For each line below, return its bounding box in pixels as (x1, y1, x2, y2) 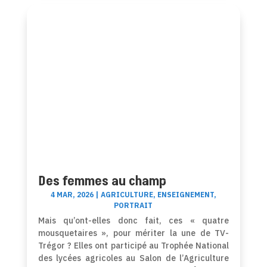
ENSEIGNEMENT (157, 190, 214, 199)
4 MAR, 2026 (50, 190, 94, 199)
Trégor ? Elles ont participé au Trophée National (38, 240, 229, 251)
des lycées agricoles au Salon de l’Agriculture (38, 252, 229, 263)
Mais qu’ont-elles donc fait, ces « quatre (38, 215, 229, 226)
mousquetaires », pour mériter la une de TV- (38, 227, 229, 238)
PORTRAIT (114, 200, 153, 210)
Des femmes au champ (38, 171, 166, 191)
